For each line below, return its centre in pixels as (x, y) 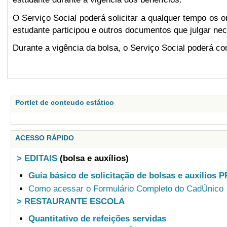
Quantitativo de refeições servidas (97, 218)
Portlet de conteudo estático (64, 103)
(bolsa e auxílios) (93, 159)
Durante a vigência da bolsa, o (70, 48)
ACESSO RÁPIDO (44, 138)
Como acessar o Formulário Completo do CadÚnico (126, 189)
